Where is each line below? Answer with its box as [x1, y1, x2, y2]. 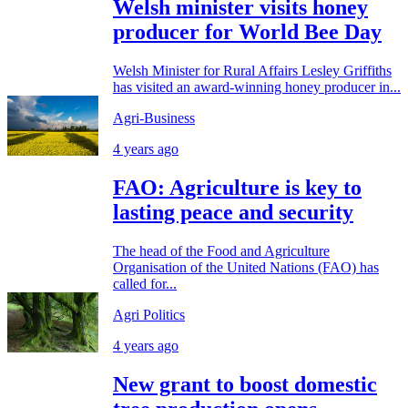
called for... [113, 275, 177, 291]
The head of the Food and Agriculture [113, 242, 330, 259]
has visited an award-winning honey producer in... [113, 78, 401, 95]
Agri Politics [113, 306, 185, 322]
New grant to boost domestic [113, 372, 377, 396]
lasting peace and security [113, 199, 353, 224]
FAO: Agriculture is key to [113, 175, 362, 199]
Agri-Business [113, 109, 195, 126]
